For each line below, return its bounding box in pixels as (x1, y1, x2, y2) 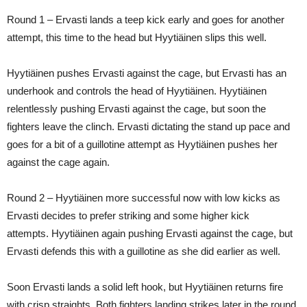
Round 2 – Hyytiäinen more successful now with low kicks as (7, 192, 280, 204)
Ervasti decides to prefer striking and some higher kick (7, 210, 249, 222)
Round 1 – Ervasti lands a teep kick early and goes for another (7, 14, 284, 26)
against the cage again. (7, 156, 110, 169)
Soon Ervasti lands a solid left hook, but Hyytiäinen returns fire (7, 281, 283, 293)
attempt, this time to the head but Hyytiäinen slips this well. (7, 32, 267, 44)
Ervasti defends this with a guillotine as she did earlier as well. (7, 245, 280, 258)
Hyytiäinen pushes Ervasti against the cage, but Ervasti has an (7, 67, 286, 79)
